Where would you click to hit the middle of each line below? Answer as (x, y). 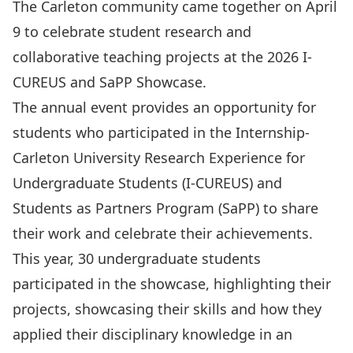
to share (289, 208)
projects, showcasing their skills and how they (167, 309)
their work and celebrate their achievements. (163, 233)
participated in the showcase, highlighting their (172, 284)
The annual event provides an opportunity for (164, 107)
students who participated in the (124, 132)
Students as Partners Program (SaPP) (136, 208)
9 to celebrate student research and (132, 32)
